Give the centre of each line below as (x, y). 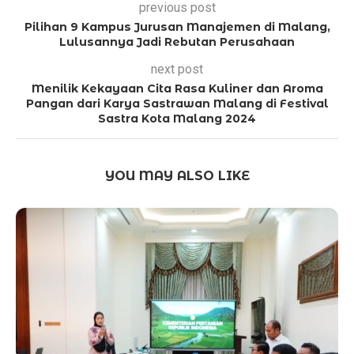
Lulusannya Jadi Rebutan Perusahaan (177, 42)
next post (177, 69)
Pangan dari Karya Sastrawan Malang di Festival (177, 104)
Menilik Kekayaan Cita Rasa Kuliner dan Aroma (177, 88)
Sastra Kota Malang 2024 (177, 119)
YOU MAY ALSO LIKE (177, 176)
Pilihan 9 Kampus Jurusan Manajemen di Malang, (177, 27)
